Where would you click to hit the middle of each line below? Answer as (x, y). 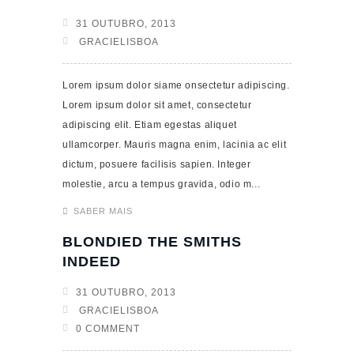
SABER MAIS (103, 211)
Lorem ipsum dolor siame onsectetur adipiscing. (176, 85)
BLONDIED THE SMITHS (152, 242)
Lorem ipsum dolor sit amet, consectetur (157, 105)
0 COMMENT (108, 329)
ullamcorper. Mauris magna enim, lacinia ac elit (175, 145)
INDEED (92, 262)
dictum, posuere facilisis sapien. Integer (157, 164)
